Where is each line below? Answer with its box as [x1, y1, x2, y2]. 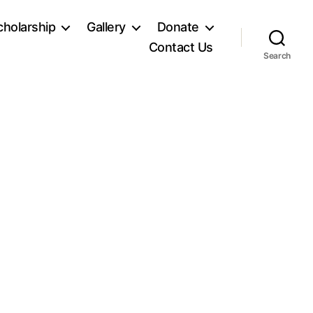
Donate [156, 20, 199, 34]
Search [263, 50, 291, 61]
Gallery [87, 20, 126, 34]
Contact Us [148, 40, 213, 54]
